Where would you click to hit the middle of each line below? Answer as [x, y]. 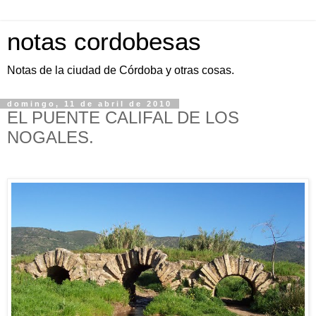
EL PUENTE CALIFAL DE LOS [123, 117]
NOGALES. [50, 137]
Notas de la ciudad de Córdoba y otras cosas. [121, 70]
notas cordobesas [104, 42]
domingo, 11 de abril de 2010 [90, 104]
